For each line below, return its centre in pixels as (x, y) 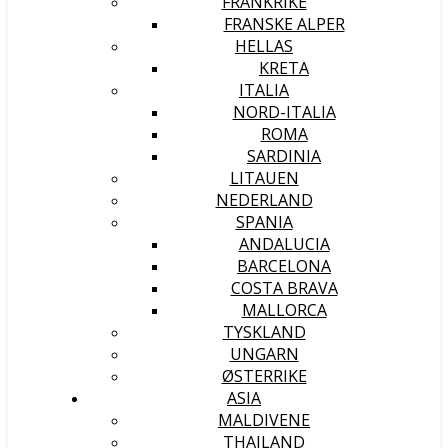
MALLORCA (284, 310)
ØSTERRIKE (264, 376)
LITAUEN (264, 178)
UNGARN (264, 354)
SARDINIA (284, 156)
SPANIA (264, 222)
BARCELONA (284, 266)
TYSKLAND (264, 332)
